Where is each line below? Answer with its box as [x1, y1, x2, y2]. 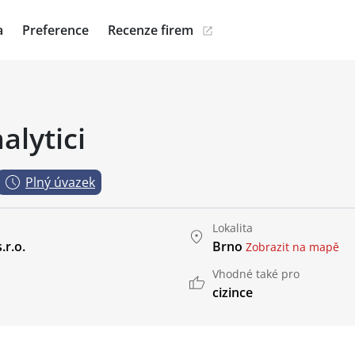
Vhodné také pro [212, 266, 300, 281]
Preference [22, 21, 89, 39]
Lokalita [212, 220, 253, 235]
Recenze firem [108, 21, 193, 39]
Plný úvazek [25, 174, 95, 191]
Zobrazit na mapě [246, 239, 339, 254]
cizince [212, 284, 253, 301]
